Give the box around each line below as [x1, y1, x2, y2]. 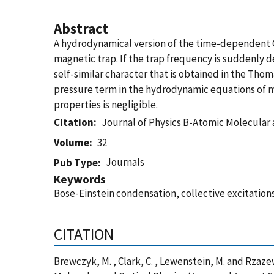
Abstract [54, 20, 108, 37]
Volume [54, 136, 89, 149]
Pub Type [54, 156, 98, 169]
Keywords [54, 172, 106, 187]
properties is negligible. [54, 98, 158, 111]
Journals [106, 155, 145, 169]
